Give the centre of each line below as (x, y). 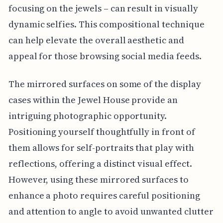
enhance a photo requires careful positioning (104, 195)
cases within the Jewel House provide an (93, 100)
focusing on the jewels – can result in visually (103, 8)
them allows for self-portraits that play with (101, 147)
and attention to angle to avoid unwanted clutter (111, 211)
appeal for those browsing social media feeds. (105, 56)
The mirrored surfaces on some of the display (105, 84)
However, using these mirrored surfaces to (98, 179)
